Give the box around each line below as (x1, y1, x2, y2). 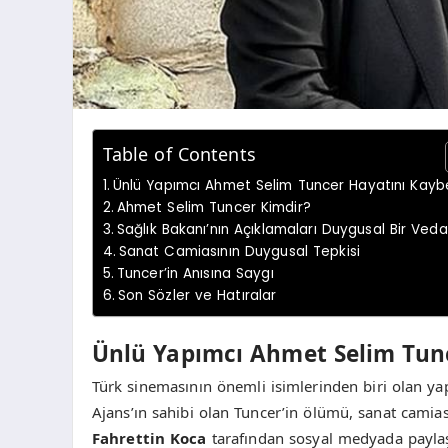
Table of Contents (102, 141, 256, 166)
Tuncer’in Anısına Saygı (116, 263, 274, 283)
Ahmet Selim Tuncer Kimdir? (116, 197, 311, 217)
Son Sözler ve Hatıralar (117, 285, 277, 305)
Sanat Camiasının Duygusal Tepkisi (118, 241, 360, 261)
